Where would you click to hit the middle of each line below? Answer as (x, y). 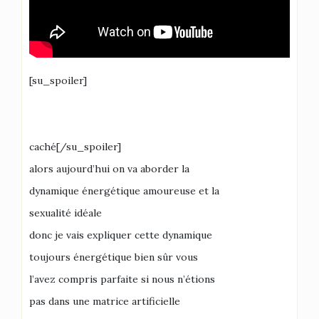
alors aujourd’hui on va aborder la (109, 168)
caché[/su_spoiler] (75, 146)
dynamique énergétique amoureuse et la (124, 190)
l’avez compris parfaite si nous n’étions (122, 279)
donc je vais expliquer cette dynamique (121, 235)
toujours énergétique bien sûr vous (114, 257)
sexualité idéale (66, 213)
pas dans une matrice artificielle (105, 301)
